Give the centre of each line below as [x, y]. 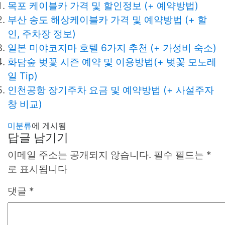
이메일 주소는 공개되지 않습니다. [79, 155]
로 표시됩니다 [37, 169]
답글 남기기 [38, 137]
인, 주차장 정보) [42, 34]
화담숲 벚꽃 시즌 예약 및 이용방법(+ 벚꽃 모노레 [112, 62]
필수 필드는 [180, 155]
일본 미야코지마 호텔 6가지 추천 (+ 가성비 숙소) [112, 48]
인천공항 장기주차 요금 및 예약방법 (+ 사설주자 [111, 90]
